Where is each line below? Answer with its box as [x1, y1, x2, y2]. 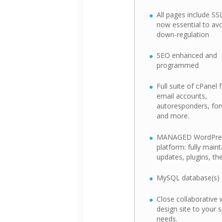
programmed [156, 60, 199, 70]
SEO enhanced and [156, 51, 217, 60]
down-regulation [156, 29, 209, 39]
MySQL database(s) [156, 173, 220, 183]
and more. [156, 111, 189, 121]
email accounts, [156, 91, 207, 101]
